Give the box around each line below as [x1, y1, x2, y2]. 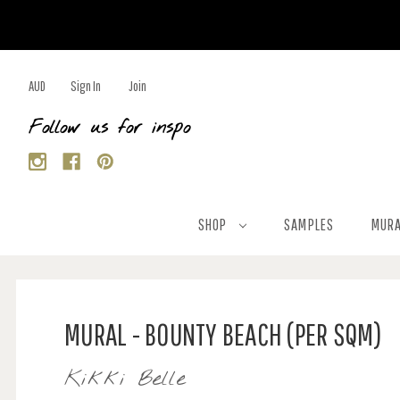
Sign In [71, 78, 101, 94]
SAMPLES [284, 215, 334, 234]
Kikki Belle [64, 365, 186, 394]
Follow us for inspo [29, 116, 190, 140]
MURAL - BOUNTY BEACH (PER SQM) [64, 317, 383, 352]
